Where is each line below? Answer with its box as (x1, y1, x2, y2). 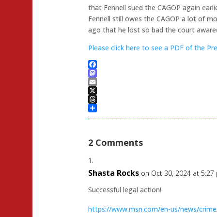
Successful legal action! (88, 185, 162, 195)
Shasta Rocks (88, 168, 139, 179)
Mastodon (88, 77, 122, 87)
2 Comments (88, 137, 143, 149)
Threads (88, 103, 114, 113)
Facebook (88, 68, 120, 78)
